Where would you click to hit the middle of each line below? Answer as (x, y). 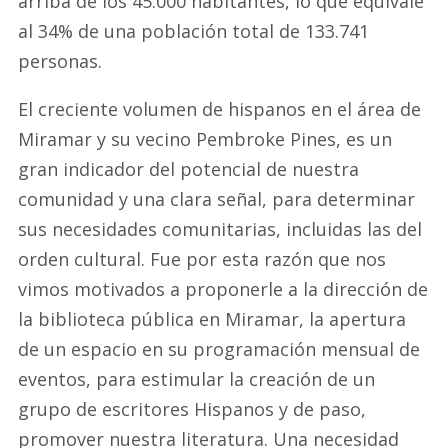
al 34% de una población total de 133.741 (193, 31)
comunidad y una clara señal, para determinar (216, 199)
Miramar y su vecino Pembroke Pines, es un (204, 139)
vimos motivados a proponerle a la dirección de (222, 289)
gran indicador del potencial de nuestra (188, 169)
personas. (59, 61)
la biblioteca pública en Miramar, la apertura (211, 319)
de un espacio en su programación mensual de (218, 349)
